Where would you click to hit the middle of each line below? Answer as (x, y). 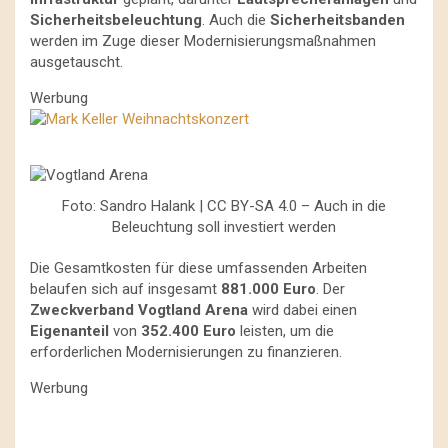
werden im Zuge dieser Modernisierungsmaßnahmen (203, 41)
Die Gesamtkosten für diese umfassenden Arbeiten (198, 268)
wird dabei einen (302, 310)
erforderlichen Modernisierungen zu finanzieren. (186, 352)
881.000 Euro (268, 289)
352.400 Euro (188, 331)
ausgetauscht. (76, 62)
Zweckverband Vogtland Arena (139, 310)
